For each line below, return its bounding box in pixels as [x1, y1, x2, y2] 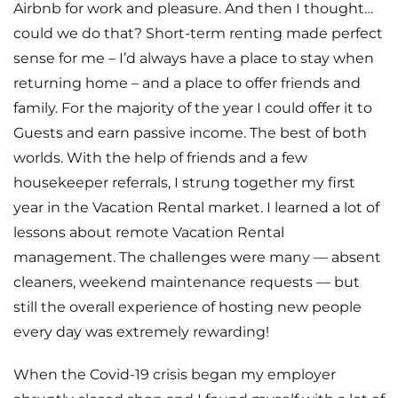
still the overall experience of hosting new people [13, 298, 362, 315]
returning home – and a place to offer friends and [13, 75, 361, 92]
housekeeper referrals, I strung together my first [13, 174, 355, 191]
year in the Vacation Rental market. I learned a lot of [13, 199, 379, 216]
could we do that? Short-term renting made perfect [13, 25, 383, 42]
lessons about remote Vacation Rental [13, 224, 284, 241]
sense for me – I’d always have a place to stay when [13, 50, 374, 67]
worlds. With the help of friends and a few [13, 149, 307, 166]
